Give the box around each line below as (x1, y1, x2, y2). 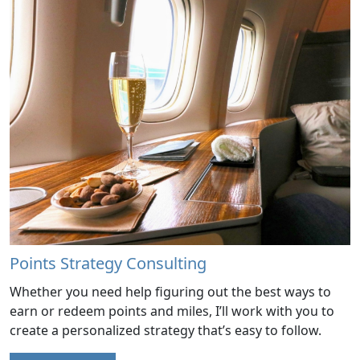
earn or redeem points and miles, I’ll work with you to (10, 301, 334, 320)
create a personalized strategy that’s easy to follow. (10, 321, 321, 339)
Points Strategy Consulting (10, 252, 207, 274)
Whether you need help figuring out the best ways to (10, 282, 331, 301)
